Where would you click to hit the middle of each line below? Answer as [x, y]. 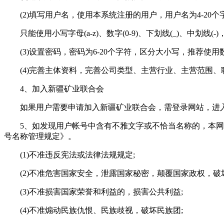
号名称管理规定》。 [40, 136]
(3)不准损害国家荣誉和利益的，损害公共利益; [101, 191]
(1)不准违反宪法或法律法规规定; [77, 154]
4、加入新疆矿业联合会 [62, 88]
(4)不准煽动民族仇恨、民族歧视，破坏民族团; [101, 210]
